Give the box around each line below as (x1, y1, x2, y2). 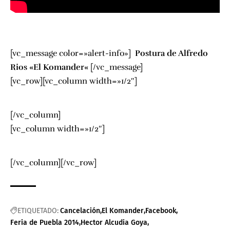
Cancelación (60, 206, 100, 215)
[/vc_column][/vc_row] (10, 158, 97, 168)
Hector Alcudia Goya (81, 218, 147, 227)
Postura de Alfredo (133, 48, 208, 59)
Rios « (10, 62, 33, 72)
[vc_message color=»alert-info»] (10, 48, 133, 59)
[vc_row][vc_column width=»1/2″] (10, 76, 137, 86)
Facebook (145, 206, 176, 215)
